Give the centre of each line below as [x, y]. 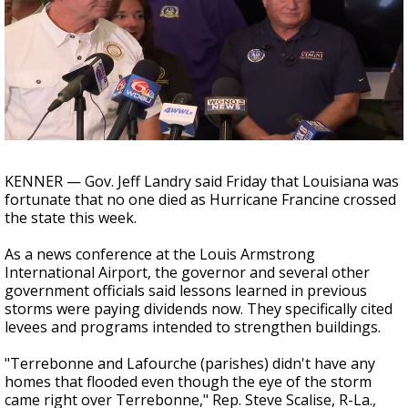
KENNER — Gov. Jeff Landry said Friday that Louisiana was [202, 181]
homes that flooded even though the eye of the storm [188, 382]
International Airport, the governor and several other [187, 272]
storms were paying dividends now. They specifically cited [199, 309]
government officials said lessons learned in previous [186, 291]
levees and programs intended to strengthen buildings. [193, 327]
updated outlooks [185, 51]
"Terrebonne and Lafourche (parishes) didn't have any [190, 363]
